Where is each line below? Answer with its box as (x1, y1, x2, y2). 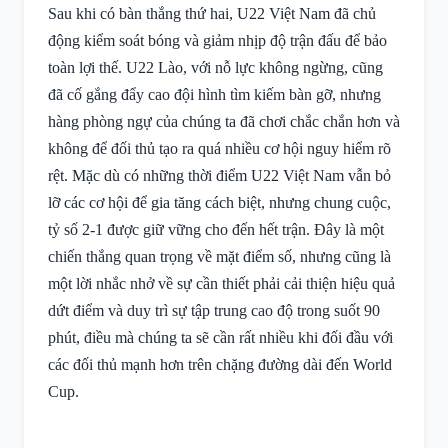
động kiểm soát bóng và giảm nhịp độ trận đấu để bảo (48, 32, 387, 49)
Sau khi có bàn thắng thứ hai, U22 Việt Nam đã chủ (48, 5, 376, 22)
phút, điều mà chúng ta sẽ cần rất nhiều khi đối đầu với (48, 329, 393, 346)
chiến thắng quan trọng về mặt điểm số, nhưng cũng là (48, 248, 391, 265)
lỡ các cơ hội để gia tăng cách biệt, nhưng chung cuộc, (48, 194, 391, 211)
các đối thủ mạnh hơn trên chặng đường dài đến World (48, 356, 392, 373)
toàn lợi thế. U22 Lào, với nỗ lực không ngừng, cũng (48, 59, 383, 76)
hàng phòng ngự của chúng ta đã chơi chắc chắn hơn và (48, 113, 400, 130)
